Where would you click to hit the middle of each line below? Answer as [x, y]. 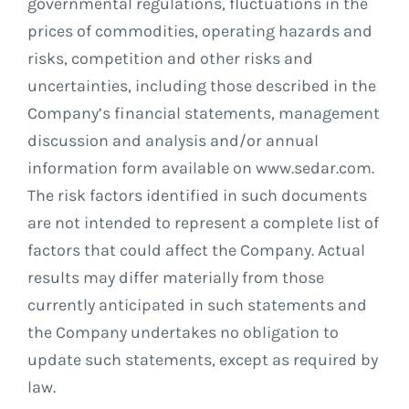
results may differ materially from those [175, 278]
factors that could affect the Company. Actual [196, 251]
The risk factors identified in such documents [197, 196]
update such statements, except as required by [202, 360]
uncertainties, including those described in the [201, 86]
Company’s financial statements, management [203, 114]
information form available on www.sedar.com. [200, 168]
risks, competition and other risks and [170, 59]
